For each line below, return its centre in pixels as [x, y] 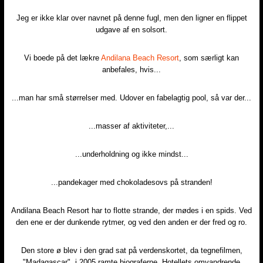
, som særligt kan [209, 58]
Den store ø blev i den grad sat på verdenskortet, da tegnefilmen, [131, 251]
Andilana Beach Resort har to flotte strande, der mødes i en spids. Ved [131, 211]
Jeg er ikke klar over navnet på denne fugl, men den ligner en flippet [131, 18]
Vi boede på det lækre [63, 58]
